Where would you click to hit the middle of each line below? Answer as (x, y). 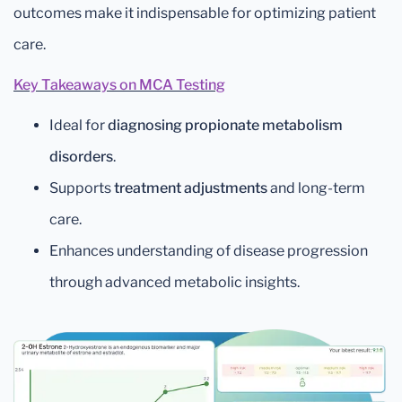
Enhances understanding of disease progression (209, 251)
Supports (82, 188)
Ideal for (79, 125)
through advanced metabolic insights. (175, 282)
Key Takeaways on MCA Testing (119, 85)
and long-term (316, 188)
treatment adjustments (191, 188)
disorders (81, 157)
